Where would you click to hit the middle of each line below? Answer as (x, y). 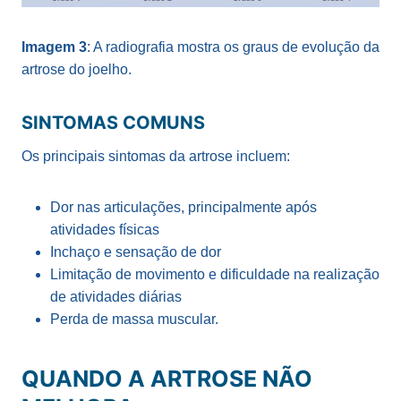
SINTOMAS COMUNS (113, 123)
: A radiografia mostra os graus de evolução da (233, 47)
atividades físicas (105, 230)
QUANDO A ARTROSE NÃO (167, 378)
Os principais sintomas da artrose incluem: (156, 157)
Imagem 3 (54, 47)
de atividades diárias (116, 297)
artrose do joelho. (77, 70)
